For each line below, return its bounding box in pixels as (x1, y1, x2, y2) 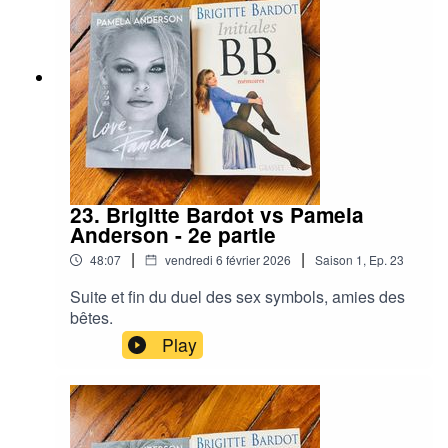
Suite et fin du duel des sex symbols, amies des (70, 284, 405, 308)
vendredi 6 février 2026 (165, 250, 291, 268)
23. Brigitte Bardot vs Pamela (70, 199, 364, 229)
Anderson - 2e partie (70, 219, 276, 249)
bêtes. (70, 305, 113, 329)
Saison (315, 250, 353, 268)
